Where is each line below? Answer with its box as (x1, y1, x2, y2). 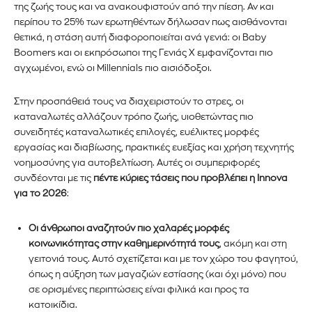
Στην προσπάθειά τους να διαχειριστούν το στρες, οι (14, 96, 244, 106)
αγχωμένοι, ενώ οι (14, 63, 97, 72)
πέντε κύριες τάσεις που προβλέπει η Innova (91, 173, 288, 182)
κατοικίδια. (29, 299, 77, 309)
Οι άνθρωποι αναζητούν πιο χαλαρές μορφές (29, 223, 229, 233)
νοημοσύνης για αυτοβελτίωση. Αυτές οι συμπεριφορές (14, 157, 260, 167)
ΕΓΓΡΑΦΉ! (134, 25, 178, 35)
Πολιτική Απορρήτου (162, 62, 253, 72)
